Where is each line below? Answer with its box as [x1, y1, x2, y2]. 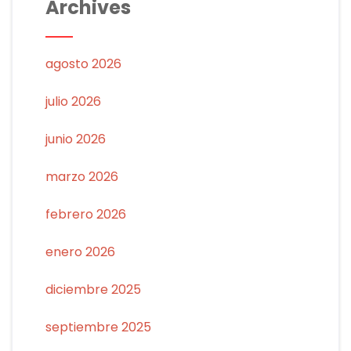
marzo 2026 [45, 167, 118, 186]
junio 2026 [45, 129, 106, 148]
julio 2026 [45, 92, 101, 110]
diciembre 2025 [45, 280, 141, 299]
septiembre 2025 [45, 317, 151, 336]
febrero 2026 [45, 204, 126, 223]
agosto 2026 [45, 54, 121, 73]
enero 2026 [45, 242, 115, 261]
